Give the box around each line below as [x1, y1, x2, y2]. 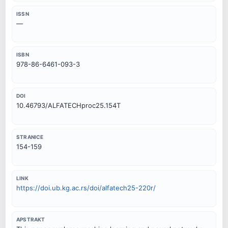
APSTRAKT [16, 216, 45, 222]
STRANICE [16, 134, 44, 140]
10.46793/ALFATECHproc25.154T [16, 101, 121, 110]
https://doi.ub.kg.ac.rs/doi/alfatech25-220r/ [16, 183, 156, 192]
